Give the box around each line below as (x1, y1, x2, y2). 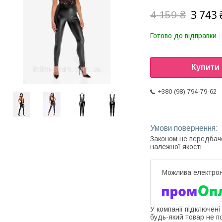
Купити (191, 63, 220, 72)
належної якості (150, 143, 202, 151)
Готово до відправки (150, 32, 217, 40)
